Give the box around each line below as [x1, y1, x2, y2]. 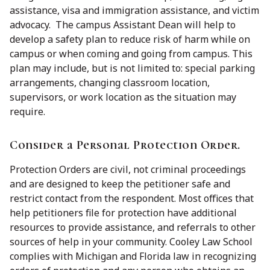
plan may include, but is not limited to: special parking [10, 61, 255, 75]
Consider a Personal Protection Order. [10, 137, 240, 152]
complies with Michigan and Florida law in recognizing [10, 249, 256, 263]
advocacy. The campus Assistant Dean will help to [10, 17, 236, 31]
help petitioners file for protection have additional [10, 206, 237, 219]
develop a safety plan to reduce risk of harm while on [10, 32, 250, 46]
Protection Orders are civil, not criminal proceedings [10, 162, 246, 176]
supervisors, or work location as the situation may [10, 90, 236, 104]
